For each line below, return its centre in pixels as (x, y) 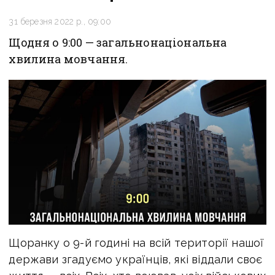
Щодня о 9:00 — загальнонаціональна (118, 42)
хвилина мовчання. (68, 59)
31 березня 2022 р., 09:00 (60, 21)
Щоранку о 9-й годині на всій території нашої (137, 242)
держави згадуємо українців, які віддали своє (136, 259)
